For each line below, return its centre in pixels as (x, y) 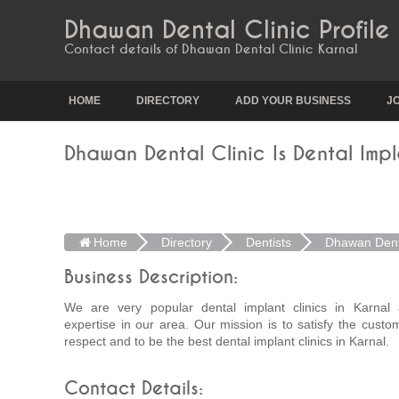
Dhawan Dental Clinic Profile (227, 30)
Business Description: (151, 277)
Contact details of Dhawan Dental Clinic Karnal (211, 49)
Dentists (268, 242)
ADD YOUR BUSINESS (293, 101)
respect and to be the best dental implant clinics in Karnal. (227, 341)
